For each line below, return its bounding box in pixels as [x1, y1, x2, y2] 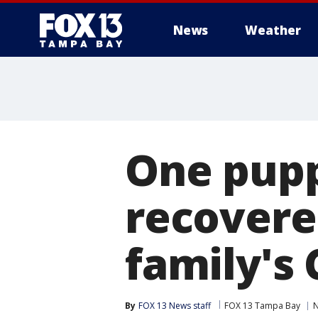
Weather [245, 22, 301, 38]
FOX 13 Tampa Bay [224, 300, 300, 312]
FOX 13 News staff [138, 300, 211, 312]
